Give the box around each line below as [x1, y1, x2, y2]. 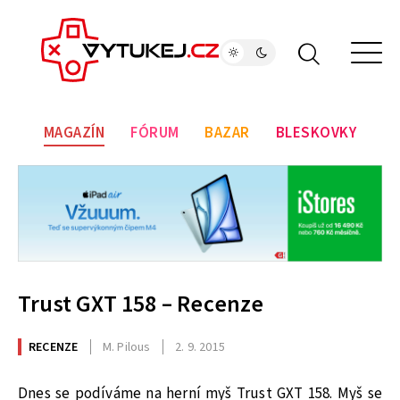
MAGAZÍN [43, 122, 105, 145]
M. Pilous [102, 337, 151, 356]
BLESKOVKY [275, 122, 357, 145]
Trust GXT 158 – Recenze [18, 287, 264, 321]
